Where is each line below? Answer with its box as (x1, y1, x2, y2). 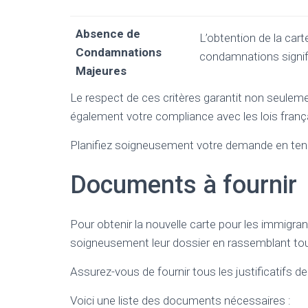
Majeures (76, 64, 126, 78)
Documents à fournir (70, 170, 297, 199)
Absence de (76, 27, 140, 41)
